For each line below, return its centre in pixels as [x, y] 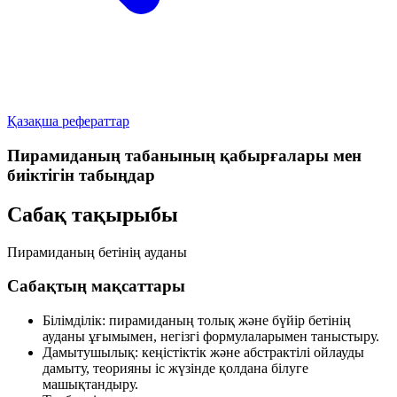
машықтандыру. [90, 384]
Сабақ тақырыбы [93, 214]
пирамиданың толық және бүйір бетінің [230, 320]
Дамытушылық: [90, 352]
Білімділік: [74, 320]
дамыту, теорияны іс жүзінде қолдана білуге [175, 368]
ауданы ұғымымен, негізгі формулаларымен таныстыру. [211, 336]
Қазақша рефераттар [68, 121]
